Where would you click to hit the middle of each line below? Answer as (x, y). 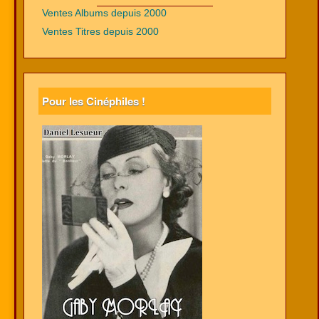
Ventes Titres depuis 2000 (100, 32)
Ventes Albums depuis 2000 (104, 13)
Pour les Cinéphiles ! (94, 101)
